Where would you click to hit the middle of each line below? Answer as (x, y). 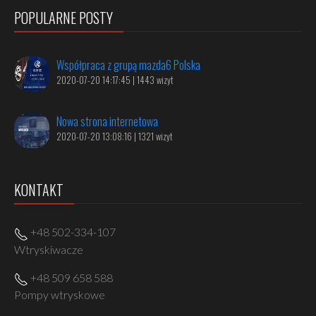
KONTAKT (39, 189)
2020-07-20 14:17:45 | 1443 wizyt (115, 80)
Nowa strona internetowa (107, 121)
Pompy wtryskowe (60, 295)
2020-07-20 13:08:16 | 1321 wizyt (114, 136)
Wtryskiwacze (49, 249)
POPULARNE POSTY (63, 17)
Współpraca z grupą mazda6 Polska (128, 65)
